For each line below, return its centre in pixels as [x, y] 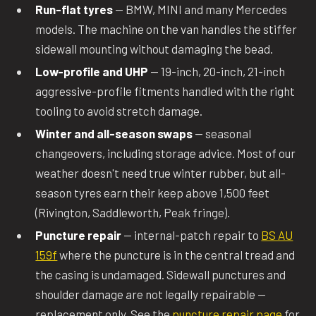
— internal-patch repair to [192, 235]
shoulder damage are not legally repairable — [151, 294]
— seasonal [222, 133]
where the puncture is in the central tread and [176, 254]
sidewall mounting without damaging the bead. [154, 48]
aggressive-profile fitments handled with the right [165, 91]
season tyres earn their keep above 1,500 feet [153, 192]
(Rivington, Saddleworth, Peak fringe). [133, 212]
